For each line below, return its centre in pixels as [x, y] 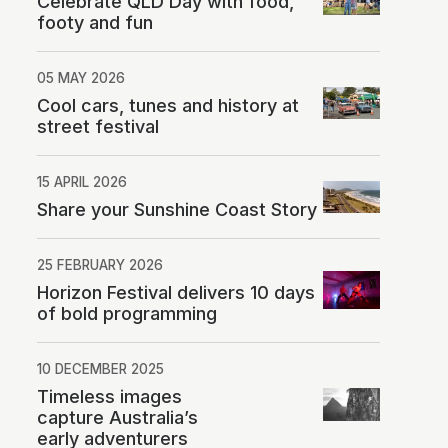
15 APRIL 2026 [82, 181]
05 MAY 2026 [81, 77]
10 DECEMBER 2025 [101, 368]
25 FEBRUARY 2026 [100, 264]
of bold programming [127, 313]
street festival [98, 126]
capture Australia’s [118, 417]
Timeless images [110, 396]
